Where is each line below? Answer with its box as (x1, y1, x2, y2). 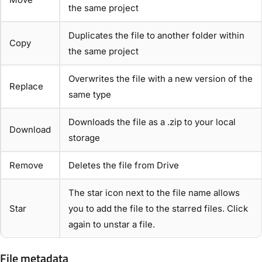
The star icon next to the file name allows (68, 187, 240, 199)
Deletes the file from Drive (68, 160, 179, 171)
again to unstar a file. (68, 219, 155, 230)
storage (68, 132, 100, 144)
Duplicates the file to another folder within (68, 30, 244, 42)
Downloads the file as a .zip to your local (68, 116, 236, 128)
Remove (9, 160, 43, 171)
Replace (9, 81, 43, 92)
